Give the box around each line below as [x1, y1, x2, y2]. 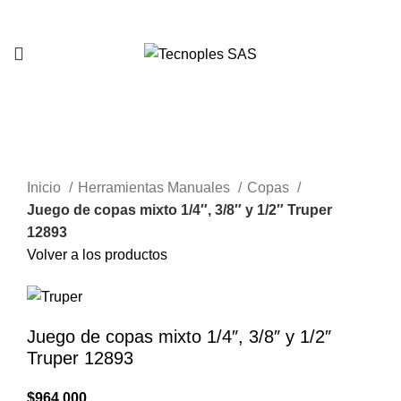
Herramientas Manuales [78, 180, 234, 196]
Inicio [27, 180, 64, 196]
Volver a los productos [27, 247, 167, 263]
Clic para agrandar [27, 157, 145, 173]
